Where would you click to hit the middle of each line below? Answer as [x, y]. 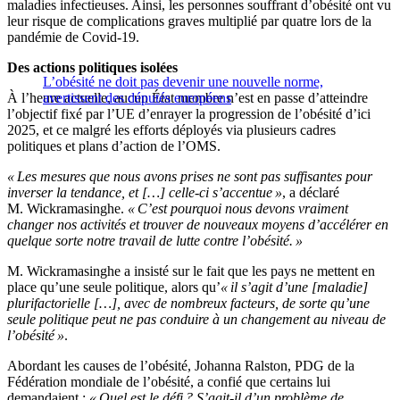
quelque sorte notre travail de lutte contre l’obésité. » [155, 241]
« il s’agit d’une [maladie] [294, 287]
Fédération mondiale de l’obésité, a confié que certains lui [169, 382]
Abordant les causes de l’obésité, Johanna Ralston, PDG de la [181, 366]
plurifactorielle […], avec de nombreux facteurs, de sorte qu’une [188, 304]
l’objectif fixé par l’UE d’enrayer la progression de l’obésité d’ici [189, 114]
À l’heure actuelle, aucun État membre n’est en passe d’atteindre [187, 98]
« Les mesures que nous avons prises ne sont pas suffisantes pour [190, 177]
